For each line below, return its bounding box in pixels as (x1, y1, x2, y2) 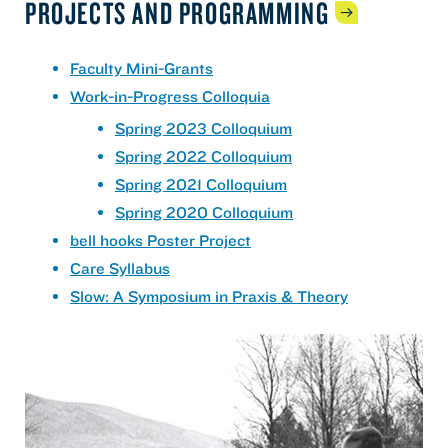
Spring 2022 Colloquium (115, 146, 292, 167)
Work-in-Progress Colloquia (70, 86, 270, 107)
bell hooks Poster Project (70, 230, 251, 251)
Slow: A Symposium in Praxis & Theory (70, 286, 348, 307)
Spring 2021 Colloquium (115, 174, 287, 195)
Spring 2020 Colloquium (115, 202, 293, 223)
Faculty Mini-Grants (70, 58, 213, 79)
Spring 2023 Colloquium (115, 118, 292, 139)
